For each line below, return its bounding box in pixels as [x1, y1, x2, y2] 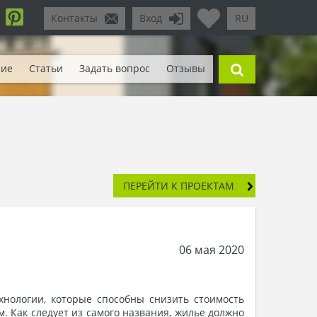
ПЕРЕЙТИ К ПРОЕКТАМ [123, 179, 234, 193]
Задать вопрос [79, 62, 150, 76]
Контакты [51, 11, 98, 25]
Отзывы [166, 62, 205, 76]
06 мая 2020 [179, 242, 244, 258]
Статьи [29, 62, 64, 76]
